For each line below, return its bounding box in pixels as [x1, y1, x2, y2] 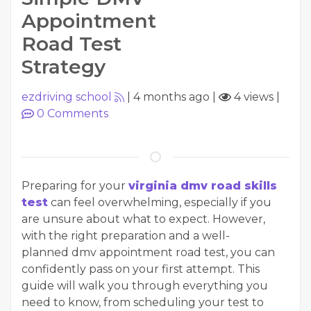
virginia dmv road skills [128, 179, 277, 192]
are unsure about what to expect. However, [22, 212, 265, 226]
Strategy [22, 55, 106, 78]
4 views [231, 90, 274, 103]
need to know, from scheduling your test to [22, 296, 264, 309]
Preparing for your [22, 179, 128, 192]
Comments [44, 107, 108, 120]
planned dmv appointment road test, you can [22, 246, 275, 259]
